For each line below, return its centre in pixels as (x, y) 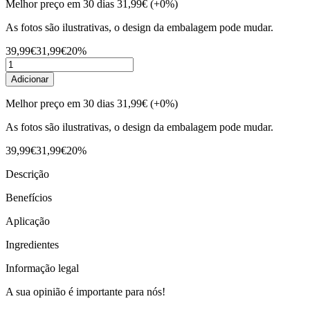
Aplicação (28, 221)
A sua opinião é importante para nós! (85, 291)
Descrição (27, 174)
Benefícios (29, 197)
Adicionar (30, 79)
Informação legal (42, 268)
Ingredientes (32, 244)
